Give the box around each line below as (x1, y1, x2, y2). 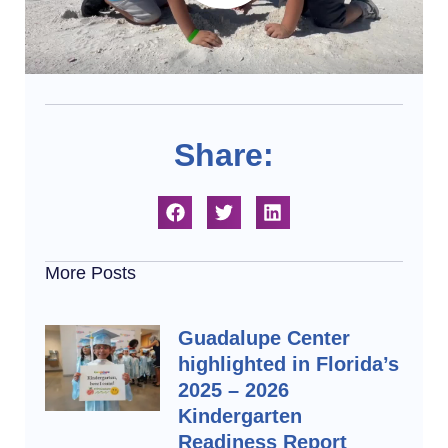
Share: (174, 136, 274, 173)
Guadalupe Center (177, 326, 350, 349)
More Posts (45, 262, 136, 283)
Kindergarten (177, 404, 302, 427)
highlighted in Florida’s (177, 352, 399, 375)
